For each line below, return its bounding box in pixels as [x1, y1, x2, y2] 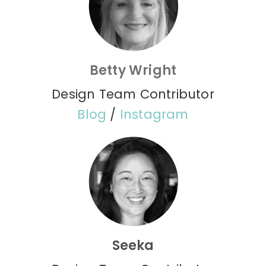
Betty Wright [89, 61, 177, 80]
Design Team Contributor [52, 85, 214, 103]
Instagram [119, 106, 189, 123]
